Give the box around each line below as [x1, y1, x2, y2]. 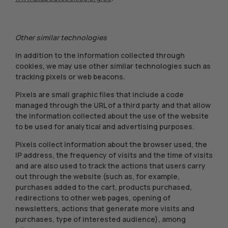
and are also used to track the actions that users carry [15, 161, 206, 170]
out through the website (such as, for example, [15, 172, 180, 181]
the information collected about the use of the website [15, 111, 209, 121]
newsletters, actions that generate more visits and [15, 204, 194, 213]
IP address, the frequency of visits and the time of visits [15, 150, 213, 160]
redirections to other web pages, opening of [15, 193, 170, 203]
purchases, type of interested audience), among [15, 214, 186, 224]
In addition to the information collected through [15, 50, 185, 60]
